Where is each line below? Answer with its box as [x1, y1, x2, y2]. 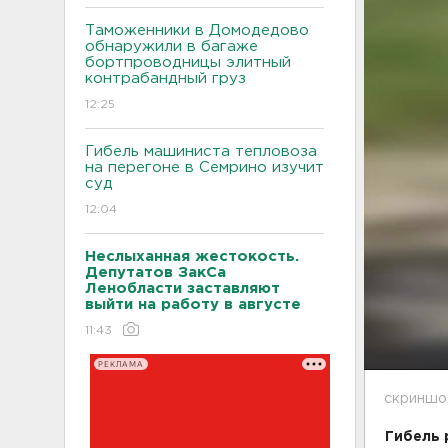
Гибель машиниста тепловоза [85, 145, 317, 158]
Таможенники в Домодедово [85, 24, 309, 37]
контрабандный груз [85, 72, 246, 85]
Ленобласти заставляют [85, 282, 280, 295]
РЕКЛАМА [97, 359, 144, 369]
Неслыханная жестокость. [85, 250, 299, 263]
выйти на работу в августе [85, 298, 301, 311]
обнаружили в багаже [85, 40, 258, 53]
